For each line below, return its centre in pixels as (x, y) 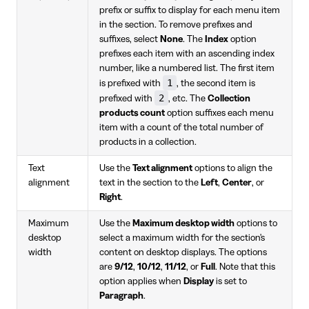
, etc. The (188, 98)
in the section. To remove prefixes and (176, 24)
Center (237, 182)
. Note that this (245, 267)
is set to (230, 281)
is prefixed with (131, 83)
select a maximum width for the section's (182, 238)
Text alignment (162, 168)
